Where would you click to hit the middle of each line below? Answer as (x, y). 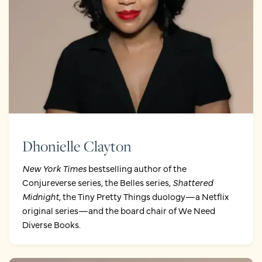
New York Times (54, 168)
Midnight (40, 196)
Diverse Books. (51, 224)
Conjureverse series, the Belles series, (97, 182)
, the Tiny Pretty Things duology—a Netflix (144, 196)
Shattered (192, 182)
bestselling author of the (136, 168)
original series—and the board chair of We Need (118, 210)
